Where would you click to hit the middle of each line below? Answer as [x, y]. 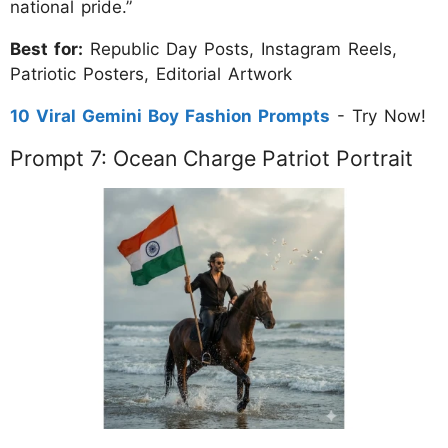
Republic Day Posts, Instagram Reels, [240, 48]
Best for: [46, 48]
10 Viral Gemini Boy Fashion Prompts [170, 115]
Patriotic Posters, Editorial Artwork [151, 73]
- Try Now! [378, 115]
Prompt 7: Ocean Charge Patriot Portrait [211, 157]
